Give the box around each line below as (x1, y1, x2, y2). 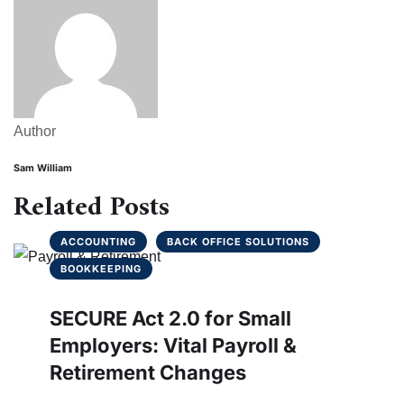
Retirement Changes (50, 360, 246, 384)
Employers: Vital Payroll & (50, 333, 297, 357)
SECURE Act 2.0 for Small (50, 306, 291, 330)
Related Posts (14, 183, 170, 232)
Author (14, 123, 56, 139)
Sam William (14, 161, 72, 174)
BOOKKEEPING (60, 262, 142, 275)
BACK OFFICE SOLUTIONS (167, 234, 309, 248)
